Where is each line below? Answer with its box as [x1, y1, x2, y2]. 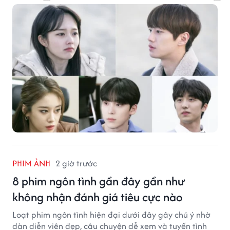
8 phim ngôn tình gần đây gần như [12, 172, 185, 189]
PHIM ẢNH [12, 157, 50, 169]
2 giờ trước [55, 157, 97, 169]
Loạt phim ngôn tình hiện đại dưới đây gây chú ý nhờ [12, 208, 210, 221]
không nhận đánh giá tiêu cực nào [12, 188, 183, 205]
